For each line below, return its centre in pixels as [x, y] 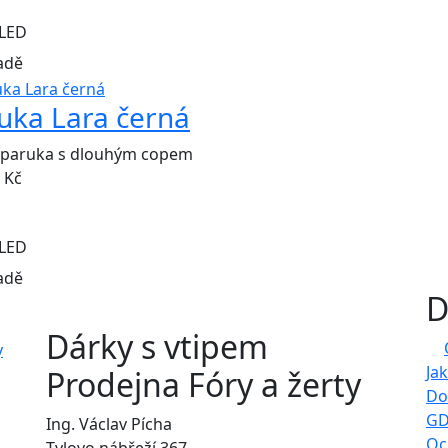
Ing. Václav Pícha [109, 423]
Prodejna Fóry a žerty [203, 384]
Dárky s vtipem [157, 346]
